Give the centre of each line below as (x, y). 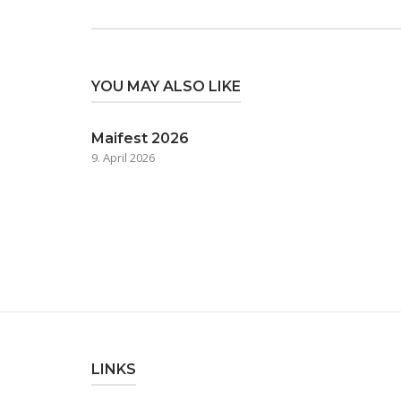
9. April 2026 (123, 158)
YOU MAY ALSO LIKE (166, 86)
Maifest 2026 (140, 138)
